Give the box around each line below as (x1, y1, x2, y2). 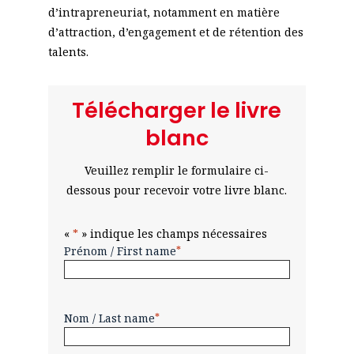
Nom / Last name (63, 311, 155, 326)
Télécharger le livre (72, 96, 282, 125)
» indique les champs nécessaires (77, 226, 267, 241)
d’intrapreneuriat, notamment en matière (47, 5, 280, 20)
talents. (47, 44, 88, 59)
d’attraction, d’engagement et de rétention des (47, 24, 303, 40)
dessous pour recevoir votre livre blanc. (66, 183, 288, 198)
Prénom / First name (63, 243, 176, 258)
